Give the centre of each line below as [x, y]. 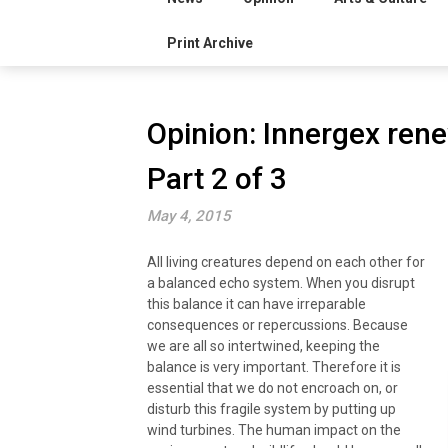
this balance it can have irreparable [256, 303]
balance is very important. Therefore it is [274, 366]
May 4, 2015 [189, 215]
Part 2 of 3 [217, 178]
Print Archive [210, 42]
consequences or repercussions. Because [277, 324]
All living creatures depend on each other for [286, 261]
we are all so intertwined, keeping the [263, 345]
